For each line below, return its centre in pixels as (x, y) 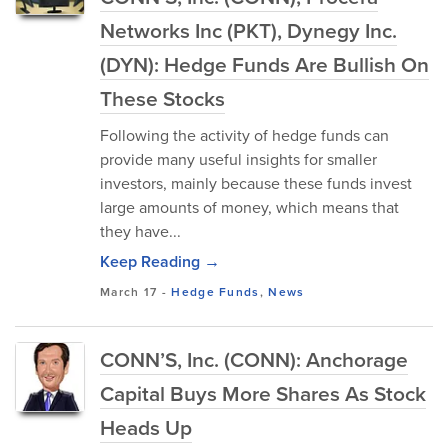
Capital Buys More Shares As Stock (263, 393)
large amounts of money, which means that (249, 207)
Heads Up (146, 427)
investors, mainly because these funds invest (256, 183)
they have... (140, 231)
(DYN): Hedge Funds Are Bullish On (264, 64)
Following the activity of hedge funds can (244, 135)
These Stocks (162, 98)
